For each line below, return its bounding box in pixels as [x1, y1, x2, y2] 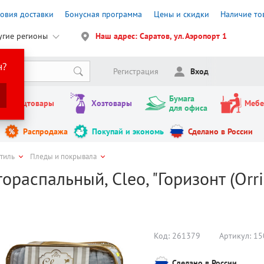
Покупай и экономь [91, 126, 164, 137]
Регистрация [113, 66, 159, 77]
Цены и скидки [153, 8, 209, 19]
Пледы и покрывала [30, 151, 97, 162]
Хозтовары [91, 98, 132, 109]
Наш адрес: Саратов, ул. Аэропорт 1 [95, 31, 227, 42]
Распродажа [23, 126, 68, 137]
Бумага [169, 93, 194, 104]
